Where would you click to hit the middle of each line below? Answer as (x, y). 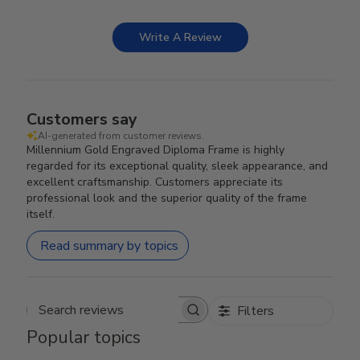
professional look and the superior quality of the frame (167, 198)
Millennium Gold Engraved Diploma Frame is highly (156, 150)
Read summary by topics (110, 245)
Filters (255, 311)
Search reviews (159, 317)
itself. (41, 214)
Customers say (82, 119)
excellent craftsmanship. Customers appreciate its (155, 182)
